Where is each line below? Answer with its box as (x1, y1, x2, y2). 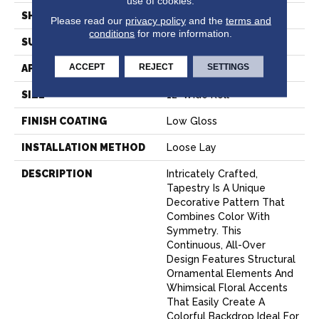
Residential (167, 62, 220, 74)
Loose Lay (167, 141, 216, 153)
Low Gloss (167, 115, 217, 127)
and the (185, 14, 226, 26)
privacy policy (125, 14, 186, 26)
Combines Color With (167, 210, 270, 222)
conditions (89, 27, 135, 39)
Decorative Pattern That (167, 196, 285, 208)
